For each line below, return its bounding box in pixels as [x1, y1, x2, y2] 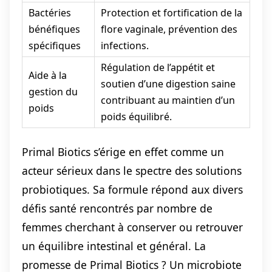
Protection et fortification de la [100, 5, 242, 19]
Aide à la [28, 68, 67, 82]
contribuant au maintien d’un [100, 93, 235, 107]
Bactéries [28, 5, 71, 19]
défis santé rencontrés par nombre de [22, 200, 212, 216]
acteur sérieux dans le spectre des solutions [22, 163, 242, 178]
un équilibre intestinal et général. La [22, 238, 206, 253]
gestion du [28, 84, 78, 98]
